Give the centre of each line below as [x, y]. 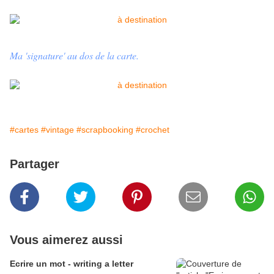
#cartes [24, 130]
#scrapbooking [105, 130]
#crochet [153, 130]
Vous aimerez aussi [66, 240]
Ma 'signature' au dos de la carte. [74, 56]
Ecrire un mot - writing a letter [72, 264]
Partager [35, 164]
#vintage [57, 130]
